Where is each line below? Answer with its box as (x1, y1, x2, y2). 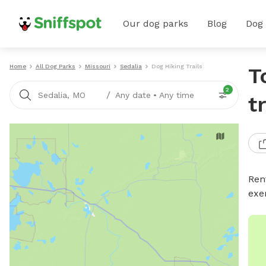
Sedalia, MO (37, 90, 85, 100)
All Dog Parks (36, 63, 75, 69)
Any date (115, 90, 151, 100)
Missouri (85, 63, 110, 69)
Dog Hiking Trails (151, 63, 202, 69)
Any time (159, 90, 194, 100)
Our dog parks (123, 18, 188, 29)
